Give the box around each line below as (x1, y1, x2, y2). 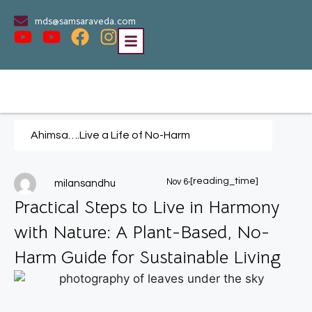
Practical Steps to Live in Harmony (14, 196, 279, 219)
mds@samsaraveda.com (35, 15, 136, 27)
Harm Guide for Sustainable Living (14, 246, 281, 269)
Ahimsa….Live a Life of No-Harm (31, 130, 190, 141)
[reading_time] (189, 176, 258, 186)
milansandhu (54, 178, 116, 189)
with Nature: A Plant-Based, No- (14, 221, 270, 244)
